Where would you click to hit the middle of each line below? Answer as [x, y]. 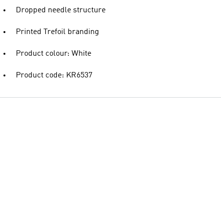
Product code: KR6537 [54, 75]
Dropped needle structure [61, 10]
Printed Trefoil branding [57, 32]
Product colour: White [54, 54]
